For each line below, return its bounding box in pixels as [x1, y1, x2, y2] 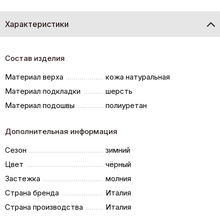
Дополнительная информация [5, 126, 117, 136]
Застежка [5, 173, 40, 183]
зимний [106, 145, 131, 155]
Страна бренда [5, 188, 59, 197]
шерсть [106, 86, 133, 96]
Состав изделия [5, 53, 65, 63]
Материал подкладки [5, 86, 81, 96]
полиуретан [106, 100, 147, 110]
